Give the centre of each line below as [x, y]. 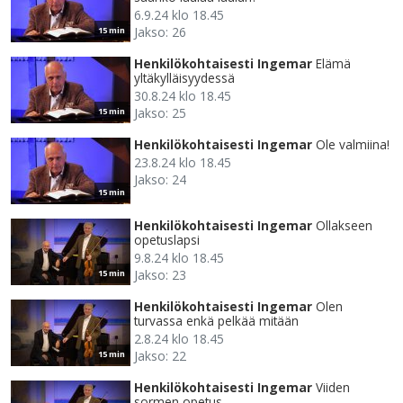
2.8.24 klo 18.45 [179, 339]
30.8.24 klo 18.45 [183, 96]
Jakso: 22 [160, 356]
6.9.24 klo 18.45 [179, 15]
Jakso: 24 [160, 180]
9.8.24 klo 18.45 [179, 258]
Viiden [333, 388]
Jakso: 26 [160, 32]
